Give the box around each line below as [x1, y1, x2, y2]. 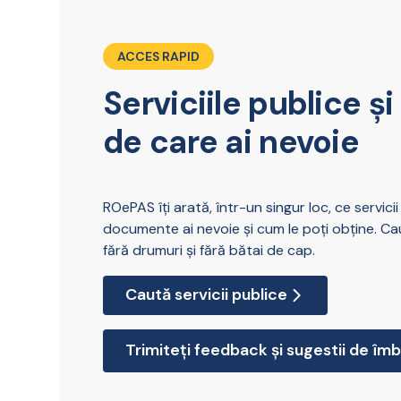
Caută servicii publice [125, 284, 288, 306]
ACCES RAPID [117, 47, 200, 64]
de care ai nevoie [103, 120, 359, 163]
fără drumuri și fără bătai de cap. [103, 240, 316, 260]
